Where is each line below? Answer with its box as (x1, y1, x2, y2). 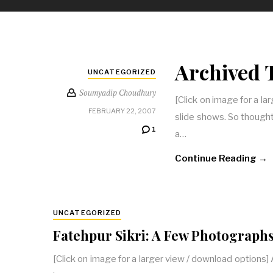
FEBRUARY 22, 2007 (88, 107, 157, 116)
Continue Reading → (175, 153, 268, 164)
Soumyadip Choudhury (79, 87, 157, 99)
